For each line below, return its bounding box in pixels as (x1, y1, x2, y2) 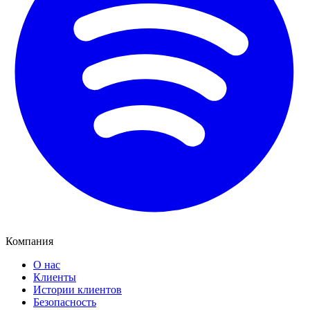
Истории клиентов (33, 283, 122, 295)
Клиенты (33, 271, 76, 283)
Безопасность (33, 295, 96, 308)
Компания (6, 235, 53, 247)
